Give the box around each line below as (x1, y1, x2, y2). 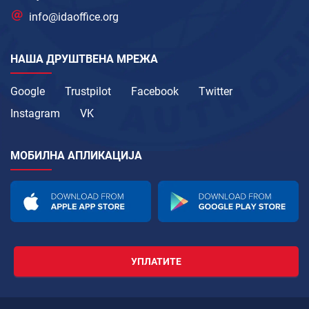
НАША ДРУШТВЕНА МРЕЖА (10, 52, 158, 66)
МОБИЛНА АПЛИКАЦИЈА (10, 148, 142, 162)
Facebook (131, 84, 179, 98)
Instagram (10, 106, 60, 120)
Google (10, 84, 45, 98)
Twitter (199, 84, 232, 98)
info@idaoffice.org (29, 10, 119, 23)
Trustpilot (65, 84, 111, 98)
